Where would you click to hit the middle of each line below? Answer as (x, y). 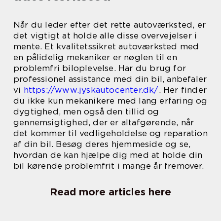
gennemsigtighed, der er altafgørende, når (104, 122)
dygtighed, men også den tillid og (86, 111)
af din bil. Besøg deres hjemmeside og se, (102, 144)
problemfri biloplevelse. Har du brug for (100, 68)
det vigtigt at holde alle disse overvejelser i (105, 36)
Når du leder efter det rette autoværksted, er (110, 25)
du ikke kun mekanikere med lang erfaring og (110, 101)
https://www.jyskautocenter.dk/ (91, 90)
